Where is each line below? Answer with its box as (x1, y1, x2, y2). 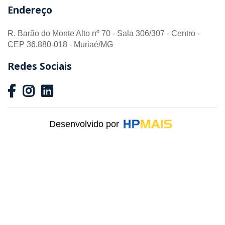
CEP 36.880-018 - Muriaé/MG (8, 40, 113, 49)
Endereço (8, 3, 52, 17)
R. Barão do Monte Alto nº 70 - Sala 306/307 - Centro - (8, 29, 200, 38)
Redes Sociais (8, 59, 72, 73)
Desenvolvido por (49, 119, 119, 129)
